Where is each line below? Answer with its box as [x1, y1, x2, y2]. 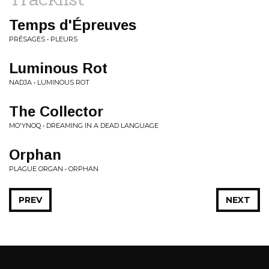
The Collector [9, 103, 103, 119]
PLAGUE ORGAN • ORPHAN [9, 165, 98, 173]
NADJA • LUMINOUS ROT [9, 78, 89, 86]
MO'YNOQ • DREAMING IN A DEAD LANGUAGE [9, 121, 159, 130]
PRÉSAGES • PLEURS [9, 35, 77, 43]
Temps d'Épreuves [9, 17, 136, 33]
